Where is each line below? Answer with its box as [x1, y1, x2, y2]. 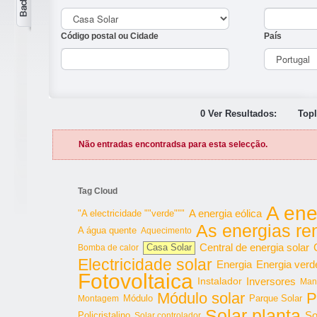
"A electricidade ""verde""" [78, 208, 185, 219]
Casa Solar [146, 243, 192, 253]
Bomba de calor [78, 243, 139, 253]
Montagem [78, 294, 119, 304]
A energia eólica [189, 208, 262, 219]
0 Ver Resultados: [200, 108, 277, 119]
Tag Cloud [78, 186, 117, 196]
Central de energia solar [200, 242, 309, 253]
